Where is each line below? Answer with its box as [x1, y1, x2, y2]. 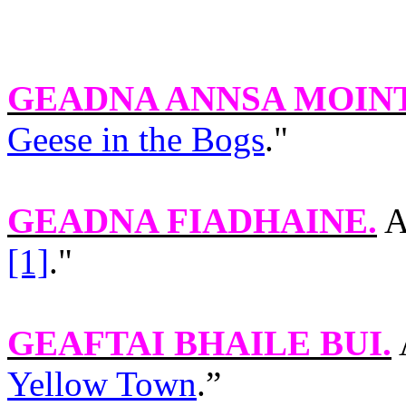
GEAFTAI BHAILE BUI [7, 324, 382, 362]
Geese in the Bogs [7, 120, 265, 159]
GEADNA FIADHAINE [7, 201, 368, 240]
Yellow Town [7, 364, 197, 403]
